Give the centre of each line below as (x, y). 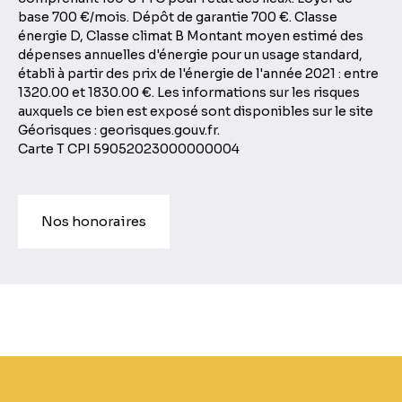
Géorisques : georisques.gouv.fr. (119, 130)
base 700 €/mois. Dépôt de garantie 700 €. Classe (178, 17)
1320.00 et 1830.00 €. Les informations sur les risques (189, 92)
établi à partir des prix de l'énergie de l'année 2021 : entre (198, 73)
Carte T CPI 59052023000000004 (129, 149)
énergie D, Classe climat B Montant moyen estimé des (191, 35)
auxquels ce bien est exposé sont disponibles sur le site (196, 111)
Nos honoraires (94, 221)
